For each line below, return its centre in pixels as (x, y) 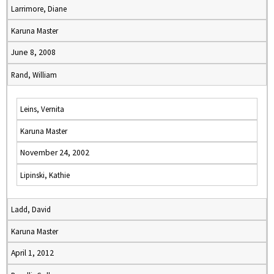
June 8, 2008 (33, 52)
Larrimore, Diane (39, 9)
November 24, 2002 (55, 153)
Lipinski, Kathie (45, 175)
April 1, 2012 (32, 253)
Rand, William (34, 75)
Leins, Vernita (42, 109)
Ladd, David (31, 209)
